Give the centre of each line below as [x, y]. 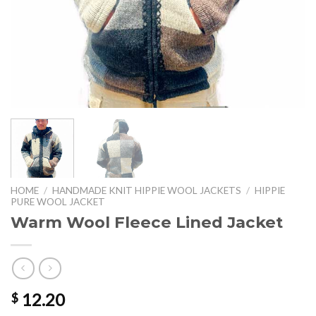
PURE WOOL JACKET [58, 202]
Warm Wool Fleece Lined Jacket [147, 223]
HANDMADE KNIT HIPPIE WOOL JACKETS [147, 191]
